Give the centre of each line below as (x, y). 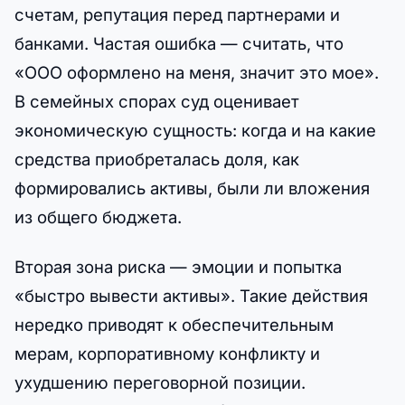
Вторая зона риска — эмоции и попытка (178, 266)
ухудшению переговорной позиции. (160, 382)
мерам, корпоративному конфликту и (167, 353)
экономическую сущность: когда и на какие (195, 130)
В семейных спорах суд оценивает (157, 101)
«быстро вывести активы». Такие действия (191, 295)
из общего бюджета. (98, 217)
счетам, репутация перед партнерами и (177, 14)
